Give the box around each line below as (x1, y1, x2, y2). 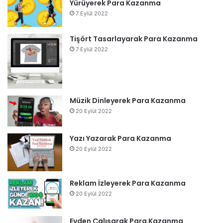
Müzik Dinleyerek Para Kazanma (70, 95, 186, 106)
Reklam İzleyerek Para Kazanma (70, 178, 186, 188)
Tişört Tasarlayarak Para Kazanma (70, 33, 198, 44)
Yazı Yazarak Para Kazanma (70, 133, 171, 143)
